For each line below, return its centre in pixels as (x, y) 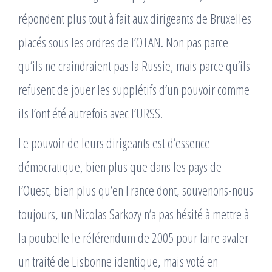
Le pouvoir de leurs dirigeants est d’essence (114, 143)
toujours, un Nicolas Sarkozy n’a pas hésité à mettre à (134, 214)
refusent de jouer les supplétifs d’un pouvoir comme (134, 89)
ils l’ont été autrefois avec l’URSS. (90, 113)
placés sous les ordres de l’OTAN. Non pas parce (123, 42)
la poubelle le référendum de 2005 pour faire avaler (133, 237)
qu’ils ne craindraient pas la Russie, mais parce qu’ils (134, 66)
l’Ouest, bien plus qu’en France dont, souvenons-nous (136, 190)
